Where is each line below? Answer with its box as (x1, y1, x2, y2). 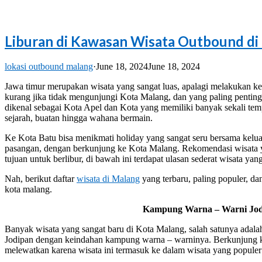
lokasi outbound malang (5, 61, 93, 71)
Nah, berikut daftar (5, 173, 77, 184)
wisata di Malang (77, 173, 140, 184)
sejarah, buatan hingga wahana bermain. (5, 112, 153, 123)
